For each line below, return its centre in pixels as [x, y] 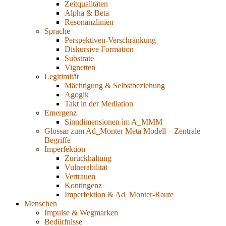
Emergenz [61, 113]
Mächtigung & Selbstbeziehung [115, 86]
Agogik [77, 95]
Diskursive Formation [99, 49]
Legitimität [62, 77]
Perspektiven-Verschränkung [110, 40]
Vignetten [80, 68]
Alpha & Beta [87, 13]
